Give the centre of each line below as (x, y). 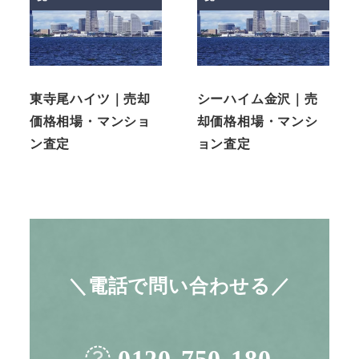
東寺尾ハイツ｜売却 (90, 99)
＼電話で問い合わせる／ (179, 285)
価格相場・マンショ (90, 122)
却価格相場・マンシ (257, 122)
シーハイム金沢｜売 (257, 99)
